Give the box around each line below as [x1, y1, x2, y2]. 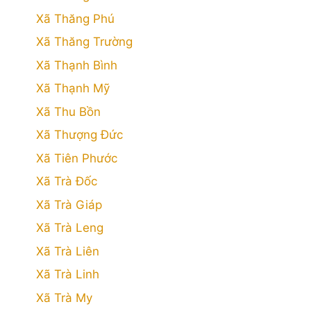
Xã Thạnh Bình [36, 58, 117, 72]
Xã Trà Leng [36, 221, 103, 235]
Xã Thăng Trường [36, 35, 133, 49]
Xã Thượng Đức [36, 128, 123, 142]
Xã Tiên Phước [36, 151, 117, 165]
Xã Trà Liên [36, 244, 99, 258]
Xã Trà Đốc [36, 174, 97, 188]
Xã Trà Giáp [36, 197, 102, 212]
